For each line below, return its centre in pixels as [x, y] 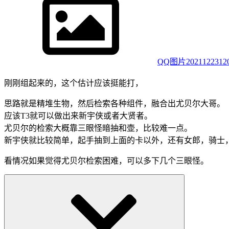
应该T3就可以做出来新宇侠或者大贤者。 [78, 116]
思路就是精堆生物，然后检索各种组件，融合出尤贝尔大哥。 [114, 104]
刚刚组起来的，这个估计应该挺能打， [74, 83]
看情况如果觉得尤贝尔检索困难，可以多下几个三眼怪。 [106, 161]
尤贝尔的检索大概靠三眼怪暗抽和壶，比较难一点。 [98, 128]
